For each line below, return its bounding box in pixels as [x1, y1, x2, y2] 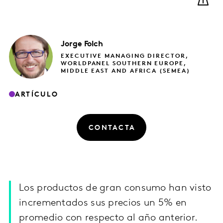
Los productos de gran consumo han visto [19, 183, 212, 194]
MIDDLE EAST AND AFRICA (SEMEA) [61, 68, 190, 74]
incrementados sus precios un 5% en [19, 198, 187, 209]
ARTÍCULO [15, 91, 58, 99]
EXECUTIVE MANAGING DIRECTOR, [61, 53, 188, 59]
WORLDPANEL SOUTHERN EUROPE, [61, 60, 186, 67]
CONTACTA [89, 124, 136, 132]
